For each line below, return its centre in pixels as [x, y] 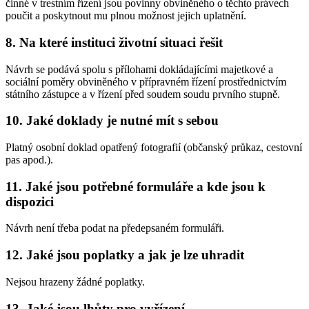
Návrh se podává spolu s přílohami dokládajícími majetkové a [139, 69]
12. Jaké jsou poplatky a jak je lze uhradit [125, 255]
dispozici [30, 201]
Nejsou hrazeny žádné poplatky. [75, 281]
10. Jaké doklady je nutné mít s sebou [112, 121]
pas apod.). [29, 159]
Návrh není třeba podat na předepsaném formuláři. [115, 228]
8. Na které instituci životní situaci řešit [114, 42]
